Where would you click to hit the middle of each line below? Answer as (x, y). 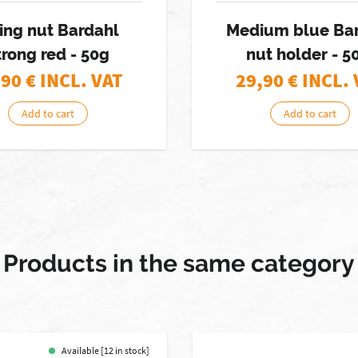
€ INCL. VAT (74, 80)
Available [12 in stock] (105, 350)
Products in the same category (179, 263)
